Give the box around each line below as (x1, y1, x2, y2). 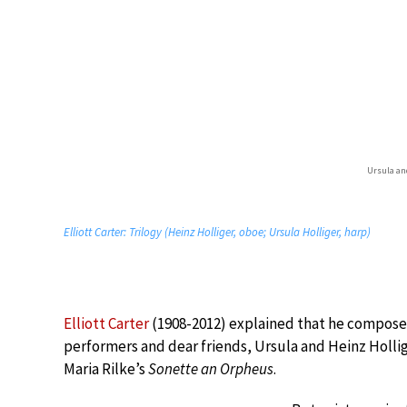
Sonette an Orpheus (148, 359, 273, 379)
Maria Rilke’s (64, 359, 148, 379)
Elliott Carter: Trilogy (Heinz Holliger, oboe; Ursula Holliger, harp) (64, 224, 371, 240)
